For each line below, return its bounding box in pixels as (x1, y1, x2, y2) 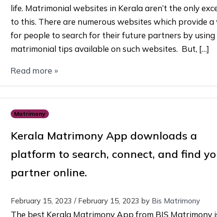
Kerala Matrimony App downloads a (10, 128, 197, 142)
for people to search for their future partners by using (10, 30, 215, 40)
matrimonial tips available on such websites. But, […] (10, 43, 209, 54)
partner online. (10, 165, 87, 179)
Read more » (10, 65, 58, 76)
